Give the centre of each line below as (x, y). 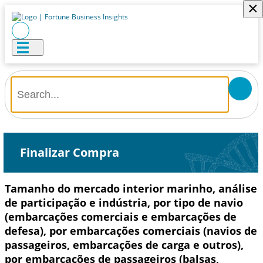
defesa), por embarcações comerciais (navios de (131, 231)
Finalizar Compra (69, 152)
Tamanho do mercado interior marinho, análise (131, 188)
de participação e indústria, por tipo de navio (124, 203)
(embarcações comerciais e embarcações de (121, 217)
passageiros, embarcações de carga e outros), (124, 245)
